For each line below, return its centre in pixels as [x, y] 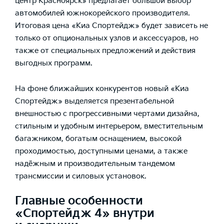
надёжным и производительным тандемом [95, 163]
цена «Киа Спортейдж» [96, 26]
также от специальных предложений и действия [105, 51]
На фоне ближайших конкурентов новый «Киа [102, 88]
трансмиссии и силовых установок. [81, 176]
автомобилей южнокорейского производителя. [102, 13]
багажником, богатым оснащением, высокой [98, 138]
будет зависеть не [174, 26]
